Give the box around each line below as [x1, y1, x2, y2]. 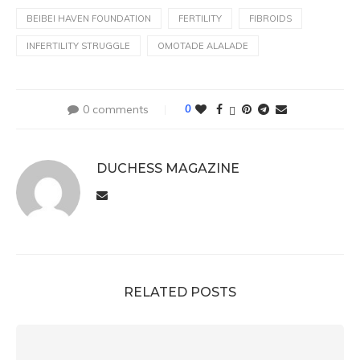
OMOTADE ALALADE [157, 40, 248, 51]
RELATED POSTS [124, 284, 236, 300]
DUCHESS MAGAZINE [96, 161, 239, 176]
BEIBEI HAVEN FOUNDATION [27, 13, 151, 24]
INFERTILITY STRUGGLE [27, 40, 130, 51]
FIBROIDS [249, 13, 292, 24]
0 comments [82, 102, 149, 117]
